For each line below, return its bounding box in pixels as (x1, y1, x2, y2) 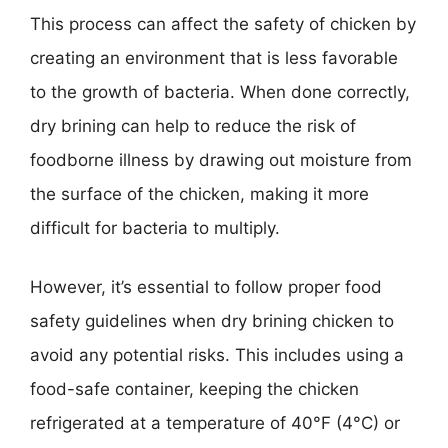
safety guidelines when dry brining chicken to (30, 311, 394, 331)
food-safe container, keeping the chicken (30, 379, 359, 399)
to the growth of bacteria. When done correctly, (30, 81, 410, 102)
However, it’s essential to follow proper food (30, 277, 382, 297)
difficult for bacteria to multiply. (30, 217, 280, 238)
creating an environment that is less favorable (30, 47, 398, 68)
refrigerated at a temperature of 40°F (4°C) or (30, 413, 400, 433)
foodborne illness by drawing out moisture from (30, 149, 412, 170)
